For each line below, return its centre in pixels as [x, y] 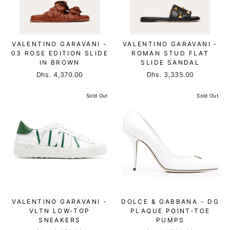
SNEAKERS [60, 220]
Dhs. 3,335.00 [170, 74]
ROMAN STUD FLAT [170, 53]
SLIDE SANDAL [170, 62]
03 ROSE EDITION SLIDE [60, 53]
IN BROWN [60, 62]
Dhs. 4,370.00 [60, 74]
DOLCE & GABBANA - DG [170, 202]
